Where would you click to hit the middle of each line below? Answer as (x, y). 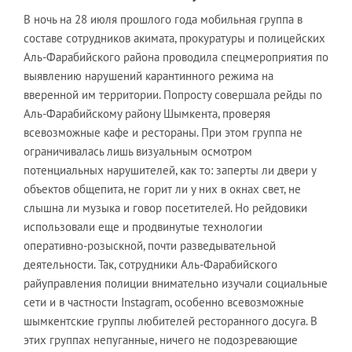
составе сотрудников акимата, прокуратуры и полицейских (174, 38)
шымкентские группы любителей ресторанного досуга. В (170, 321)
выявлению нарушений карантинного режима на (148, 76)
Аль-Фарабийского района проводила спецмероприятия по (176, 57)
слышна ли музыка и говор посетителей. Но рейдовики (165, 208)
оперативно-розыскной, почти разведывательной (150, 246)
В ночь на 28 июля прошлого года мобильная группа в (163, 19)
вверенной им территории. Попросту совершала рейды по (173, 95)
